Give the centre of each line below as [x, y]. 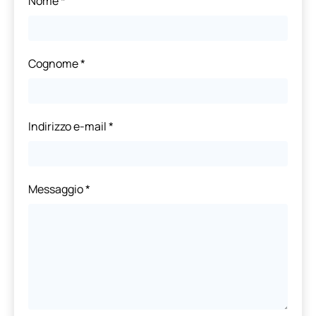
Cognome [54, 64]
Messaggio [57, 189]
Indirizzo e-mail [68, 127]
